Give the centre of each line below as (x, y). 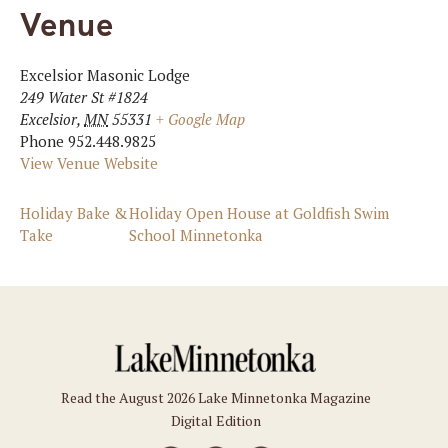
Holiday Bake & (74, 212)
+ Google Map (200, 118)
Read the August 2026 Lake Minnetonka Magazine (215, 398)
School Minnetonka (195, 234)
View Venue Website (89, 162)
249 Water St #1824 (84, 96)
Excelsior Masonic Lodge (105, 74)
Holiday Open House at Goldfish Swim (258, 212)
